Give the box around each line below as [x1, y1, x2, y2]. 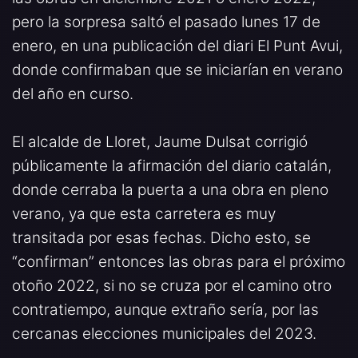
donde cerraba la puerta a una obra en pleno [12, 180, 328, 199]
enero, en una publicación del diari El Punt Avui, [12, 36, 343, 55]
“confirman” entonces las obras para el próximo [12, 252, 345, 271]
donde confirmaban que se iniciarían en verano [12, 60, 343, 79]
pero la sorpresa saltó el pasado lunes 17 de [12, 12, 320, 31]
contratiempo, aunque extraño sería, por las [12, 300, 319, 319]
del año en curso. [12, 84, 137, 103]
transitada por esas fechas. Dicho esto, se [12, 228, 311, 247]
